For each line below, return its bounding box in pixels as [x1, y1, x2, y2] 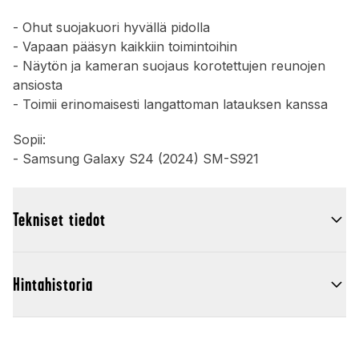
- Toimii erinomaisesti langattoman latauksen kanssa [13, 96, 328, 112]
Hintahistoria [13, 274, 93, 295]
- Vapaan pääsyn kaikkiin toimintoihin [13, 38, 237, 54]
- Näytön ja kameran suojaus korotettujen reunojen [13, 58, 325, 74]
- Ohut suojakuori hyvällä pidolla [13, 19, 210, 35]
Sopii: [13, 131, 46, 147]
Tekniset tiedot [13, 209, 106, 230]
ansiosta [13, 77, 63, 93]
